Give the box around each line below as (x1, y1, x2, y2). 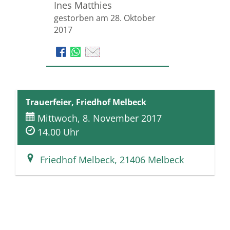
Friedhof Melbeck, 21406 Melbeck (35, 153, 184, 166)
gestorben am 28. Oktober (54, 12, 156, 24)
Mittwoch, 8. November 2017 (37, 112, 162, 125)
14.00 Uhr (37, 126, 79, 139)
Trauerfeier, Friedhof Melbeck (26, 97, 146, 108)
